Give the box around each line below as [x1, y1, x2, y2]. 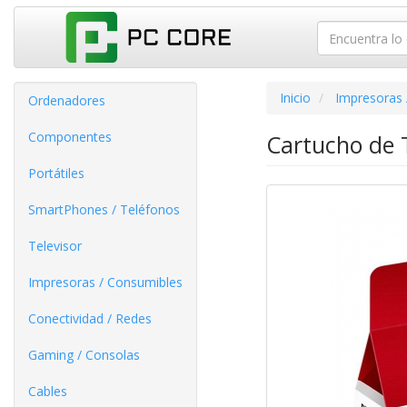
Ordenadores [28, 92, 105, 109]
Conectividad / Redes [28, 310, 152, 327]
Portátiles [28, 164, 84, 182]
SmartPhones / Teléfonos [28, 201, 180, 218]
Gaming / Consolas [28, 346, 140, 363]
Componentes [28, 128, 112, 145]
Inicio [279, 89, 311, 106]
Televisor [28, 237, 82, 254]
